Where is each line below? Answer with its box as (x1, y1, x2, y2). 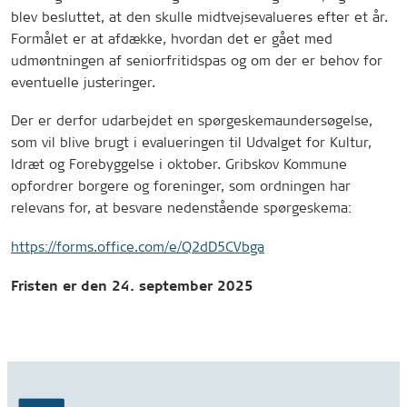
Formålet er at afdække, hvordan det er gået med (11, 29, 333, 47)
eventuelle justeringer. (11, 73, 155, 91)
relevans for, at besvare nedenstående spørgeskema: (11, 199, 352, 217)
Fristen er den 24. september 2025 (11, 277, 253, 295)
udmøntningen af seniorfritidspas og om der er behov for (11, 51, 382, 69)
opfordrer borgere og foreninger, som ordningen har (11, 177, 351, 195)
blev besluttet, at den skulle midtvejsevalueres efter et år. (11, 7, 388, 25)
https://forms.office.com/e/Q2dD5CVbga (11, 238, 264, 256)
